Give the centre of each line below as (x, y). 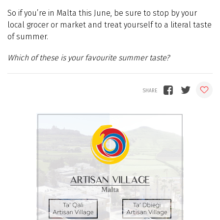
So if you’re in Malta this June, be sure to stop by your (102, 13)
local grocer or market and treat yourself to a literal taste (110, 25)
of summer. (28, 36)
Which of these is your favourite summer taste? (88, 57)
